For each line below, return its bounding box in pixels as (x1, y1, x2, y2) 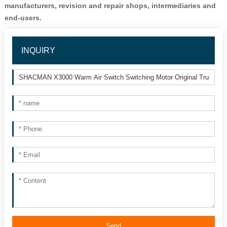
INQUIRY (21, 46, 55, 55)
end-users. (4, 14, 42, 22)
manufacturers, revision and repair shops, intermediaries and (4, 2, 216, 10)
